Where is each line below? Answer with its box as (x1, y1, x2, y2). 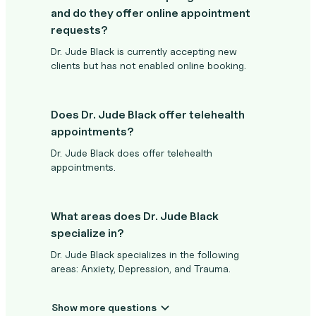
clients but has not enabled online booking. (51, 59, 246, 71)
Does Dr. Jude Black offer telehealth (51, 108, 245, 121)
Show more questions (108, 301, 157, 313)
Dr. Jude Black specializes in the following (51, 248, 239, 260)
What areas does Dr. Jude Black (51, 209, 219, 223)
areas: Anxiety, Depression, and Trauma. (51, 262, 231, 274)
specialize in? (51, 226, 124, 240)
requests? (51, 23, 108, 37)
